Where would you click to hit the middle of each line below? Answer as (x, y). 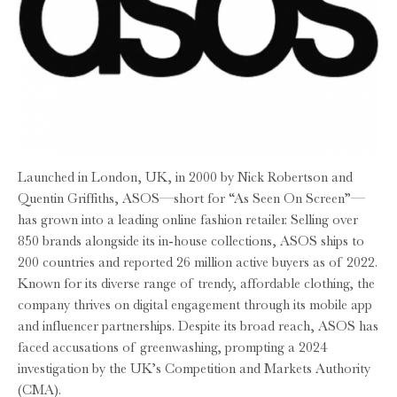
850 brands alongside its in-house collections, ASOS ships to (191, 241)
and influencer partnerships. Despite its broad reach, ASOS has (198, 326)
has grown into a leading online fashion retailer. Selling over (188, 219)
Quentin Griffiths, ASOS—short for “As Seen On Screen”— (191, 198)
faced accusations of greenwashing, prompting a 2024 (172, 347)
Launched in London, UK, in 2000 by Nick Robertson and (185, 177)
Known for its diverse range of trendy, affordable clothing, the (196, 283)
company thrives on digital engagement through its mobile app (195, 304)
